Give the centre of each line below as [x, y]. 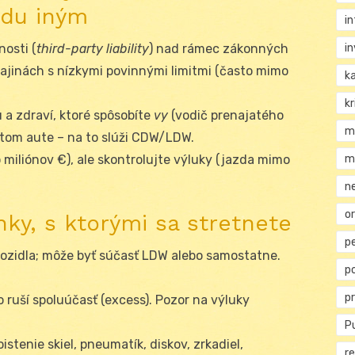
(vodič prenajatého [226, 115]
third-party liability [93, 48]
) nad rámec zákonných [219, 48]
